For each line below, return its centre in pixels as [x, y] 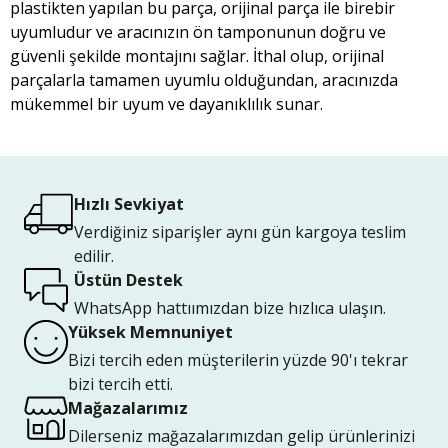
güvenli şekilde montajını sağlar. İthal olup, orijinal [197, 56]
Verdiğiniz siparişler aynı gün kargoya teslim [240, 232]
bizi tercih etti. [120, 384]
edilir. [94, 256]
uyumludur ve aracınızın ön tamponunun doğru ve [198, 32]
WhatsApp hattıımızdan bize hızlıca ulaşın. [230, 308]
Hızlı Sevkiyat [129, 204]
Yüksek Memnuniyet [150, 332]
